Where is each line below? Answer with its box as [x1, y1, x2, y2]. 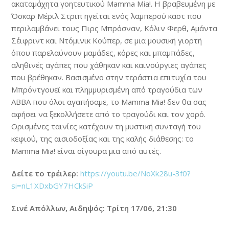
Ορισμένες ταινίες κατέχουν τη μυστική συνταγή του [11, 121, 201, 131]
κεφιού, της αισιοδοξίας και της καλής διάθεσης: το [11, 133, 194, 144]
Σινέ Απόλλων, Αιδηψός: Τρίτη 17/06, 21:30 [11, 202, 177, 213]
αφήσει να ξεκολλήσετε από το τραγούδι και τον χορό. [11, 108, 206, 119]
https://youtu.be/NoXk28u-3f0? [80, 168, 191, 178]
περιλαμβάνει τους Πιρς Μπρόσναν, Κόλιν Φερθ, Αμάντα [11, 22, 218, 33]
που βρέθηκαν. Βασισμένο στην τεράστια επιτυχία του [11, 72, 207, 82]
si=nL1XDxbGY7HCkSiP [11, 180, 94, 191]
